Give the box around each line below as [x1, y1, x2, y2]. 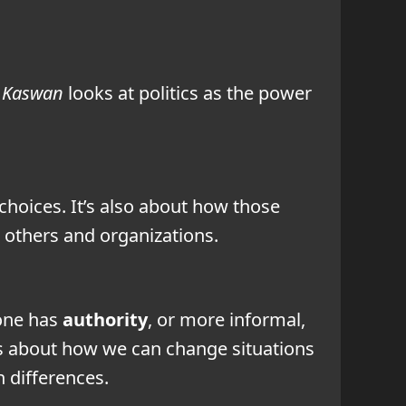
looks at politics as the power [63, 80, 312, 105]
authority [63, 306, 148, 332]
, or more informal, [148, 306, 305, 332]
